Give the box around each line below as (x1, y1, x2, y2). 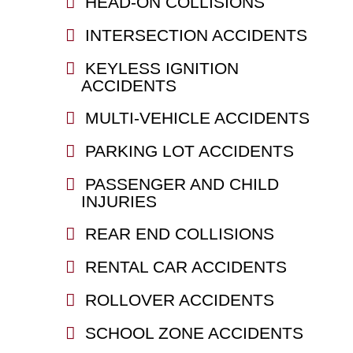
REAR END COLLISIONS (84, 224, 274, 243)
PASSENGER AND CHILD (84, 174, 279, 193)
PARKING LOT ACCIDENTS (84, 141, 294, 160)
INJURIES (80, 191, 157, 210)
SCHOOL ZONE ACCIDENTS (84, 323, 303, 342)
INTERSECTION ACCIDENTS (84, 25, 307, 44)
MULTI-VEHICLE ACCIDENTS (84, 108, 310, 127)
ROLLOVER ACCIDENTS (84, 290, 274, 309)
